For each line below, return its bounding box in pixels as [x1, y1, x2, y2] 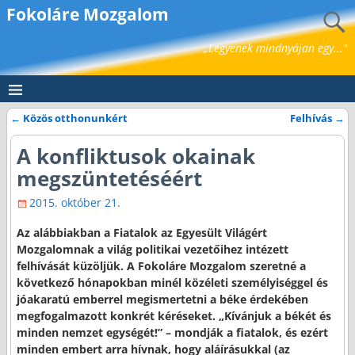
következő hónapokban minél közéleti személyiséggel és [16, 274, 328, 290]
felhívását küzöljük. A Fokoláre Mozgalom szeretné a [16, 258, 306, 273]
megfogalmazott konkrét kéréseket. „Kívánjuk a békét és [16, 307, 331, 323]
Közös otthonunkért [21, 111, 128, 125]
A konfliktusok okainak [16, 141, 255, 170]
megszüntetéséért [16, 163, 202, 193]
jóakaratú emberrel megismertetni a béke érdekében [16, 291, 308, 307]
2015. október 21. [29, 195, 121, 211]
